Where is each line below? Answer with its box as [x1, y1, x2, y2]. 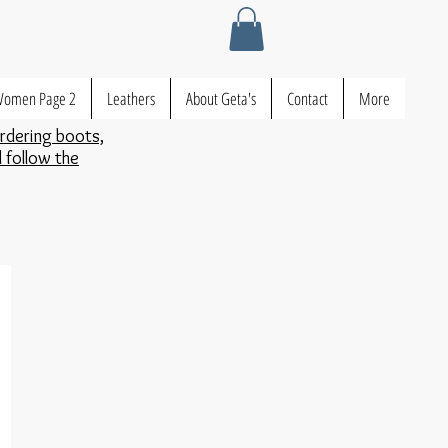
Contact [287, 87, 328, 111]
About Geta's [186, 87, 256, 111]
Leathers [107, 87, 155, 111]
